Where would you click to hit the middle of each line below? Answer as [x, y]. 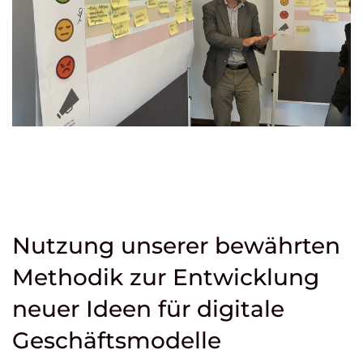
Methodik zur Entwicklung [166, 277]
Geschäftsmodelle [117, 340]
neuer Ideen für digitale [148, 308]
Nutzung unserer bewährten [176, 245]
